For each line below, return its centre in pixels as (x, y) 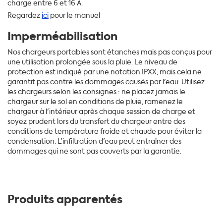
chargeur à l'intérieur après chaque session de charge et (101, 111)
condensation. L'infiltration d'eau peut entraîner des (94, 141)
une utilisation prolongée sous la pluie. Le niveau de (92, 62)
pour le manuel (74, 15)
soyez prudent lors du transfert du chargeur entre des (96, 121)
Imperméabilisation (62, 36)
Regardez (25, 15)
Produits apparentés (65, 199)
